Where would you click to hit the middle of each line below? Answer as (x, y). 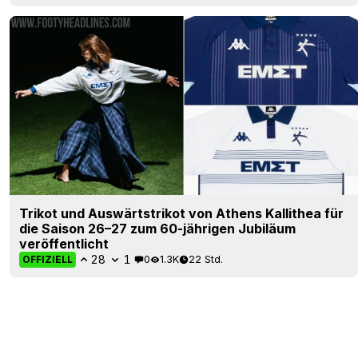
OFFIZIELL (48, 259)
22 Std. (206, 259)
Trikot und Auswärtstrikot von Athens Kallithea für (181, 213)
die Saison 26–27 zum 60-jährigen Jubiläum (157, 228)
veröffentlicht (64, 243)
